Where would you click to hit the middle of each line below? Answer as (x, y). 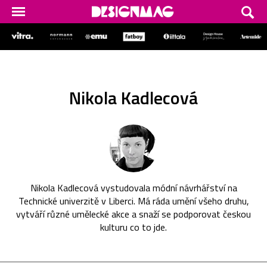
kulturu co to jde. (133, 227)
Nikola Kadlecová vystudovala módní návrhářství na (133, 187)
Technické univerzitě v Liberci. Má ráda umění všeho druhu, (133, 201)
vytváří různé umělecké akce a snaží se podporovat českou (133, 214)
